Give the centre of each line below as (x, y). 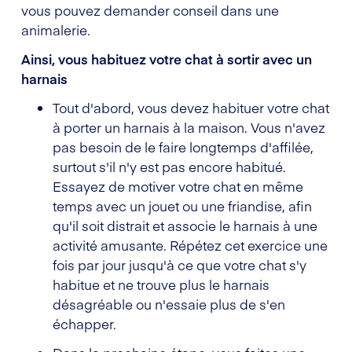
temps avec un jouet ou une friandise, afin (182, 205)
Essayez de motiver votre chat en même (178, 186)
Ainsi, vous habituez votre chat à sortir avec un (167, 59)
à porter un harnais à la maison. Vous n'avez (189, 127)
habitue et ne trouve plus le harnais (161, 284)
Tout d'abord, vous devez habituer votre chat (191, 107)
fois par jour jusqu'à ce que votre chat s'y (180, 264)
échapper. (84, 323)
